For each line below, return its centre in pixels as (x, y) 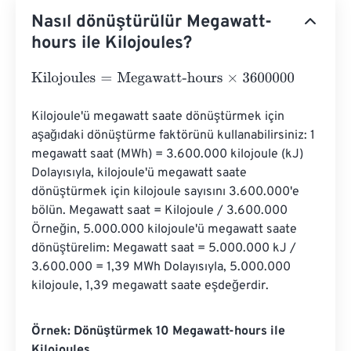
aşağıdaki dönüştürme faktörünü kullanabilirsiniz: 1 (175, 136)
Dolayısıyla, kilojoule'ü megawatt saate (141, 173)
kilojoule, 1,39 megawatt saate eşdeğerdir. (150, 286)
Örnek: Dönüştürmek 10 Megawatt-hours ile (158, 331)
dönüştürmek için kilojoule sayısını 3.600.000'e (167, 192)
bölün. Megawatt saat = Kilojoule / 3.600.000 (161, 211)
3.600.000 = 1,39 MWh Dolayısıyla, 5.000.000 (163, 267)
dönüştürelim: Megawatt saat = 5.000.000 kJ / (165, 248)
